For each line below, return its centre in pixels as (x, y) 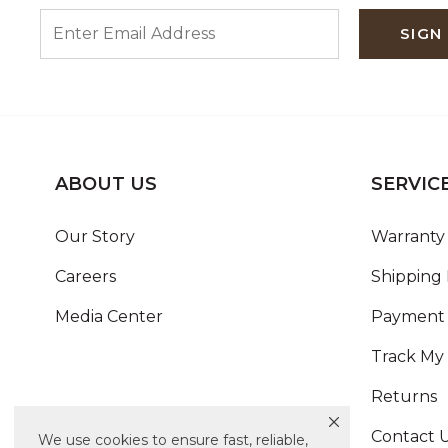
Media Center (109, 316)
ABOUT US (106, 183)
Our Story (95, 236)
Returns (404, 396)
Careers (85, 276)
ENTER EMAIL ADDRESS (130, 18)
